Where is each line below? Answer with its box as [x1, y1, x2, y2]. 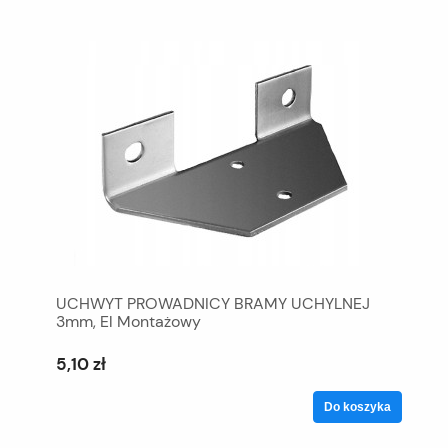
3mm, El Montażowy [56, 310, 201, 332]
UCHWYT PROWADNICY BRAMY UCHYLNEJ [56, 292, 370, 314]
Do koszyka [324, 399, 391, 414]
